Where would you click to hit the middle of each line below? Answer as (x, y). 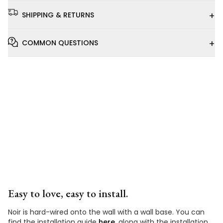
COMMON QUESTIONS (60, 43)
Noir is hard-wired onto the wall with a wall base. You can (106, 212)
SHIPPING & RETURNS (58, 15)
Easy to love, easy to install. (68, 193)
